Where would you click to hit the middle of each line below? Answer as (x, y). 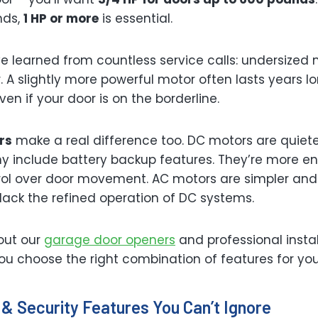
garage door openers (110, 240)
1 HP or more (61, 19)
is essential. (136, 19)
